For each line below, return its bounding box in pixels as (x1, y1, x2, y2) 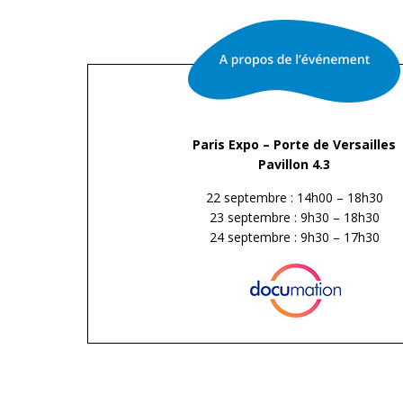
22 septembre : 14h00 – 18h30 (205, 188, 383, 206)
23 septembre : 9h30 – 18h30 (209, 208, 380, 226)
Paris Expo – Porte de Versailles (193, 135, 396, 153)
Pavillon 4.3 (258, 155, 330, 173)
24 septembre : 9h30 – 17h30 (209, 228, 380, 246)
